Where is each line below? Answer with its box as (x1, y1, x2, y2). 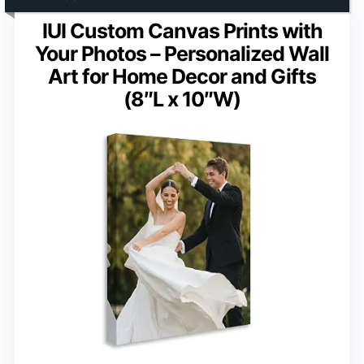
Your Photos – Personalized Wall (35, 41, 329, 66)
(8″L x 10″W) (123, 86, 240, 111)
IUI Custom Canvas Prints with (41, 18, 323, 43)
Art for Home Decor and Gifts (48, 63, 316, 89)
